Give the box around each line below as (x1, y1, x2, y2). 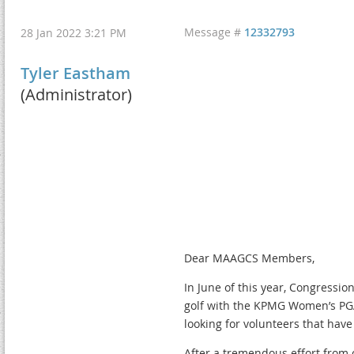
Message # (184, 24, 244, 40)
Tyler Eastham (21, 62, 130, 84)
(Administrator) (21, 84, 132, 105)
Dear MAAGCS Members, (184, 250, 314, 265)
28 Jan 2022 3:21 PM (21, 24, 126, 40)
